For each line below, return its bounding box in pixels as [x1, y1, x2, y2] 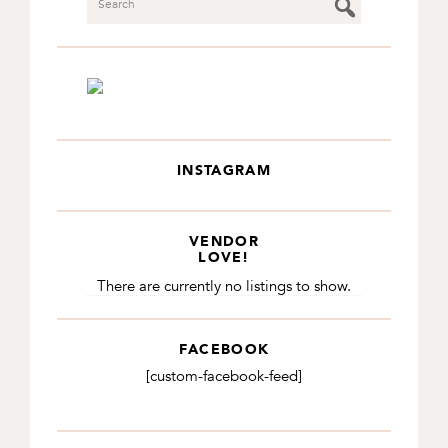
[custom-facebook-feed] [146, 365, 302, 386]
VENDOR [189, 232, 259, 249]
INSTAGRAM [177, 162, 271, 179]
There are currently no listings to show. [97, 275, 351, 296]
